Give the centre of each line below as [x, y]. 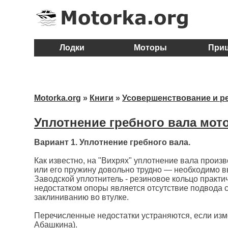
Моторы [150, 48]
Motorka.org [58, 98]
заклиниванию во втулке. [81, 197]
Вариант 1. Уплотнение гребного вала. [112, 142]
